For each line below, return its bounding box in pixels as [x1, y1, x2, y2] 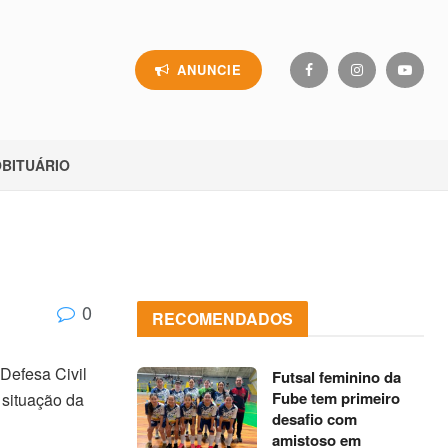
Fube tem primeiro [272, 387, 401, 409]
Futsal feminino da [272, 366, 402, 388]
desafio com [272, 408, 358, 430]
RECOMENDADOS [152, 307, 294, 330]
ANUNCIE [171, 60, 242, 79]
